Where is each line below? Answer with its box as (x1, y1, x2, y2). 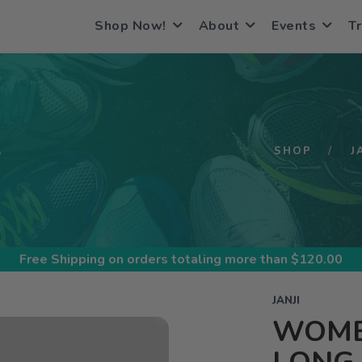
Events (271, 17, 316, 35)
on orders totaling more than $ (105, 250, 299, 268)
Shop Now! (95, 17, 166, 35)
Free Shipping (19, 250, 105, 268)
